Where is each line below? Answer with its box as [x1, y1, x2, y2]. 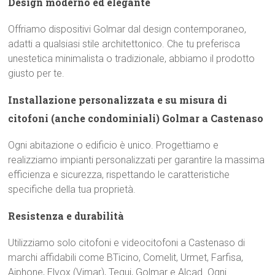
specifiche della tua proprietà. [8, 184, 136, 195]
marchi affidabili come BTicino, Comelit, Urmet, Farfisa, [8, 252, 244, 263]
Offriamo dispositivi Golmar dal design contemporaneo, [8, 23, 247, 35]
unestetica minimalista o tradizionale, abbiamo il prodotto [8, 53, 255, 64]
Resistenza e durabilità [8, 209, 125, 222]
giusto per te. [8, 68, 65, 79]
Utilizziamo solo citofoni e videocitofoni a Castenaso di [8, 237, 246, 249]
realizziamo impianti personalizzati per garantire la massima [8, 154, 265, 166]
